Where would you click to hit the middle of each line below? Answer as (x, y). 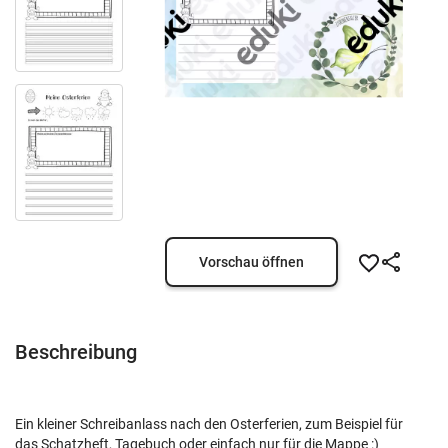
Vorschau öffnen (251, 262)
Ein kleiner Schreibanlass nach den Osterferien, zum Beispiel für (209, 424)
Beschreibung (76, 352)
